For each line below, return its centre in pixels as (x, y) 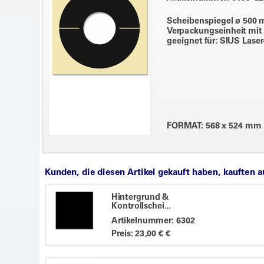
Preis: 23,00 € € (141, 234)
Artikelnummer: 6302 (153, 221)
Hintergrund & (140, 197)
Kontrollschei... (141, 207)
